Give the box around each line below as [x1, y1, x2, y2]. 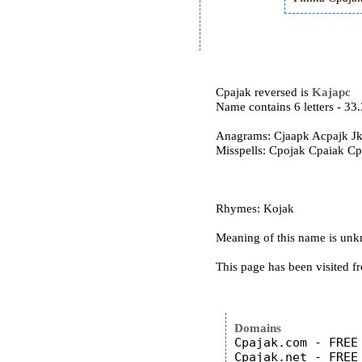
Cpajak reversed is [216, 86, 313, 99]
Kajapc [312, 86, 351, 99]
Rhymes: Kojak [216, 202, 295, 215]
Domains [234, 322, 282, 335]
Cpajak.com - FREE [234, 335, 359, 350]
